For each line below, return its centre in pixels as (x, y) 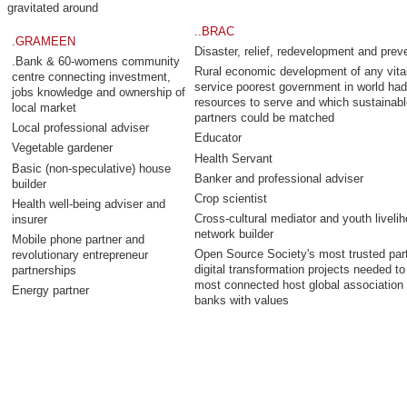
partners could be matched (264, 118)
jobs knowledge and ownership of (98, 92)
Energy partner (50, 291)
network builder (233, 234)
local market (44, 107)
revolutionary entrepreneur (79, 254)
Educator (218, 138)
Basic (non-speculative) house (91, 168)
